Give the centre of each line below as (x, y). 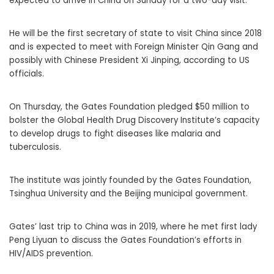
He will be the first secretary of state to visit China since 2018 (135, 34)
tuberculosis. (35, 147)
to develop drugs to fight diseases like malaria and (115, 134)
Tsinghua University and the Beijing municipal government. (128, 194)
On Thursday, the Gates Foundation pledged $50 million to (129, 107)
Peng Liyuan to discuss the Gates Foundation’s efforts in (125, 240)
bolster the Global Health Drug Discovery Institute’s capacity (134, 120)
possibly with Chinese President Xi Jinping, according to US (129, 61)
